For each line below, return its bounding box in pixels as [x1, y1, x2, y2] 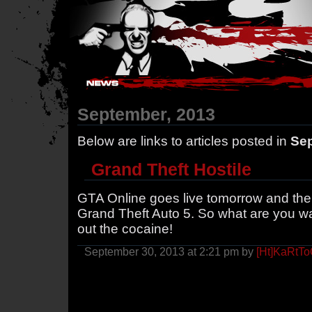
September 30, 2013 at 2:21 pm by [84, 245, 256, 258]
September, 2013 [77, 104, 215, 124]
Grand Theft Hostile [91, 159, 251, 179]
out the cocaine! [77, 221, 173, 236]
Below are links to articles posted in [77, 134, 290, 148]
